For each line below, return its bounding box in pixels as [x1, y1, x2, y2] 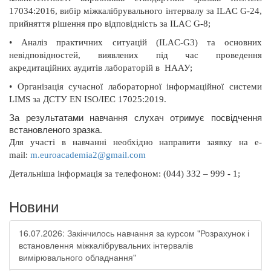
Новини [9, 195, 59, 217]
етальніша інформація [15, 169, 105, 178]
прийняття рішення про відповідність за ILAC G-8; [9, 19, 211, 28]
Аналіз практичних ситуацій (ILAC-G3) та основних [21, 38, 263, 47]
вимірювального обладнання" [19, 251, 136, 263]
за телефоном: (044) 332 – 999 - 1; [105, 169, 240, 178]
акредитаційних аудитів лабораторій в [9, 63, 160, 73]
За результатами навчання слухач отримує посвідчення [9, 111, 262, 123]
